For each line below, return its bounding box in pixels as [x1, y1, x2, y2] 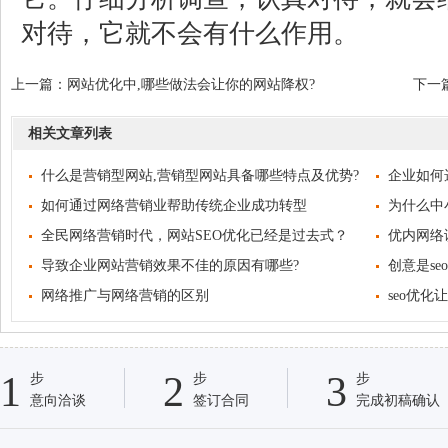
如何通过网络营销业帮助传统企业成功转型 [41, 198, 307, 213]
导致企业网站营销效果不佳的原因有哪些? [41, 258, 299, 273]
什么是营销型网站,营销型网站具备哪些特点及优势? [41, 168, 359, 183]
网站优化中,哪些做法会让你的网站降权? [67, 77, 315, 92]
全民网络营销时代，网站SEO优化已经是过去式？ [41, 228, 348, 243]
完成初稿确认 [356, 393, 440, 408]
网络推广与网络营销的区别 [41, 288, 209, 303]
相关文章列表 [28, 126, 112, 141]
